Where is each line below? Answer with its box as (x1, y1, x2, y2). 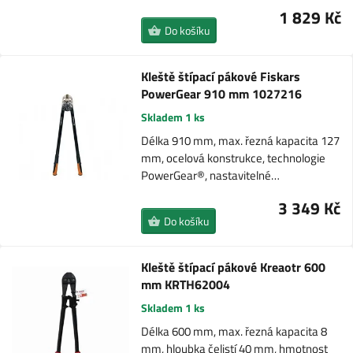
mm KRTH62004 (141, 275, 231, 294)
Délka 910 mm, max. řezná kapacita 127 (140, 132, 340, 150)
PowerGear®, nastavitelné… (140, 166, 280, 184)
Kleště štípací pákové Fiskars (140, 67, 300, 86)
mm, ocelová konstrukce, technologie (140, 149, 325, 167)
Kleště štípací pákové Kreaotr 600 (141, 258, 326, 277)
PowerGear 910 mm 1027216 (140, 84, 302, 103)
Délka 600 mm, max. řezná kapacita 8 (141, 322, 328, 340)
